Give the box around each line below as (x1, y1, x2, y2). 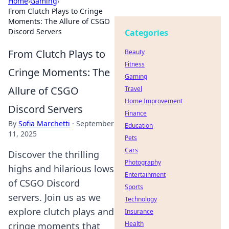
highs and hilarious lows (8, 163, 114, 175)
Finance (125, 109, 147, 118)
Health (125, 219, 144, 228)
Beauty (125, 48, 145, 56)
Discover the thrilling (8, 148, 99, 161)
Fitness (125, 60, 145, 68)
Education (125, 121, 153, 130)
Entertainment (125, 170, 166, 179)
